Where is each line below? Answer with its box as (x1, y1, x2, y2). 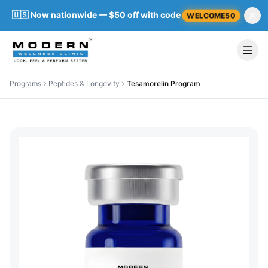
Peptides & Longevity (48, 79, 120, 88)
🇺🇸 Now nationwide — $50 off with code (11, 10, 181, 20)
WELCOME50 (185, 10, 236, 20)
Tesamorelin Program (127, 79, 200, 88)
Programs (10, 79, 41, 88)
